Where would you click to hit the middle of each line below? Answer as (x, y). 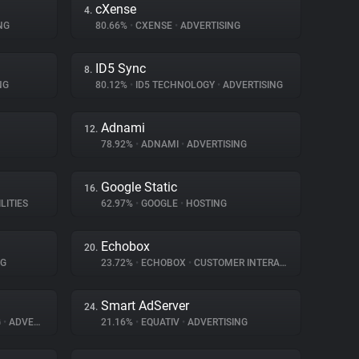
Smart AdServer (145, 306)
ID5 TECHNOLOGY (175, 85)
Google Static (139, 187)
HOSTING (205, 204)
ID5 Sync (121, 69)
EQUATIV (160, 322)
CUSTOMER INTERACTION (236, 263)
